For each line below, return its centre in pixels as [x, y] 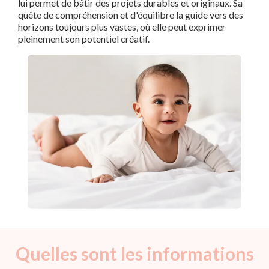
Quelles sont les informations [134, 253]
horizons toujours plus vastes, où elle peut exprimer [122, 27]
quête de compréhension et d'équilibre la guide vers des [131, 15]
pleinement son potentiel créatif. [84, 39]
